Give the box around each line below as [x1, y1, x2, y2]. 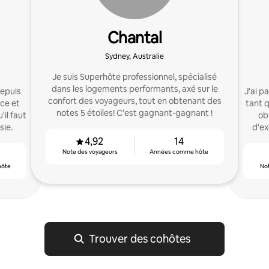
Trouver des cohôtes [88, 232, 190, 246]
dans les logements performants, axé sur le [51, 83, 218, 94]
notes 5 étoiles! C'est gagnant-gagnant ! [56, 107, 213, 118]
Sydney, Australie [105, 52, 164, 61]
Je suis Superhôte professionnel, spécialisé [52, 71, 217, 82]
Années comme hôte [150, 148, 209, 156]
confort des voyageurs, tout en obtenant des [47, 95, 222, 106]
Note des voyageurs [62, 148, 118, 156]
